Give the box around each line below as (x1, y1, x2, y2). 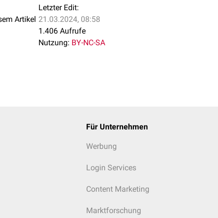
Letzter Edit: (38, 3, 79, 12)
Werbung (86, 142, 117, 151)
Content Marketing (86, 184, 149, 194)
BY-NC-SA (72, 38, 105, 47)
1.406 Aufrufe (38, 26, 86, 36)
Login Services (86, 163, 136, 172)
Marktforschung (86, 206, 141, 215)
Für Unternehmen (86, 122, 148, 131)
